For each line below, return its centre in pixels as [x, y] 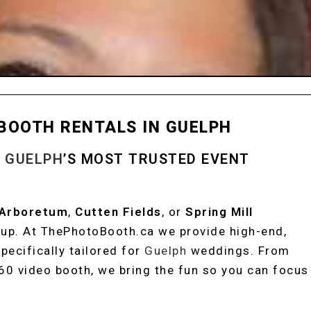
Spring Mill [219, 212]
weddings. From [238, 251]
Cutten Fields [118, 212]
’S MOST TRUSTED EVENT [157, 159]
